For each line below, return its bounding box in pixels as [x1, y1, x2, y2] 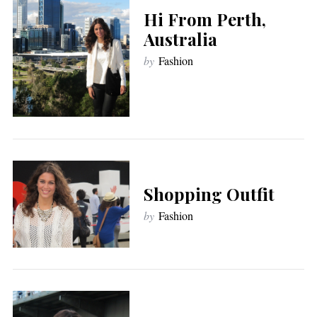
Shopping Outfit [143, 182, 275, 205]
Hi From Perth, [143, 7, 266, 30]
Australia [143, 27, 217, 50]
